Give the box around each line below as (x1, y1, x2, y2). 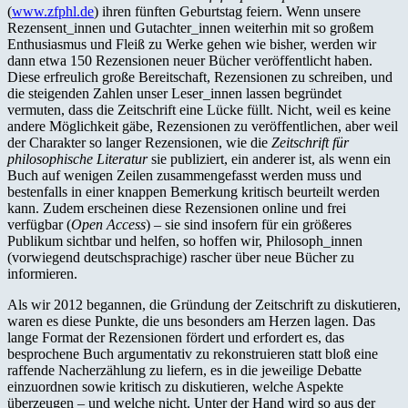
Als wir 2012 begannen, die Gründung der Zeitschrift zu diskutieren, (7, 296, 401, 312)
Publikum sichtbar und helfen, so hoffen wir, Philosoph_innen (7, 232, 362, 249)
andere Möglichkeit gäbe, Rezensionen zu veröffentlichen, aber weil (7, 117, 398, 134)
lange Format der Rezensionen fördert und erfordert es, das (7, 329, 344, 345)
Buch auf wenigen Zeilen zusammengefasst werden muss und (7, 167, 362, 183)
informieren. (7, 265, 77, 281)
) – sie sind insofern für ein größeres (146, 216, 352, 232)
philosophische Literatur (7, 150, 148, 167)
